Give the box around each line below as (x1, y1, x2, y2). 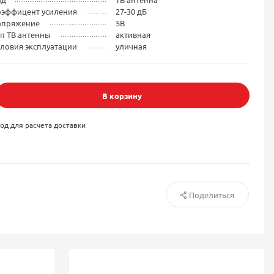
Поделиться (188, 189, 234, 200)
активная (115, 29, 150, 40)
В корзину (102, 90, 143, 101)
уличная (115, 40, 147, 51)
